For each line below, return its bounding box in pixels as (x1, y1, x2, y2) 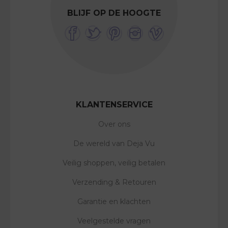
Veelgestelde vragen (77, 216, 151, 226)
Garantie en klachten (77, 197, 151, 207)
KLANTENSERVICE (75, 100, 153, 110)
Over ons (98, 120, 130, 129)
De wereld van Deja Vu (73, 139, 155, 149)
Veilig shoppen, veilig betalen (63, 158, 165, 168)
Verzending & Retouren (72, 178, 156, 187)
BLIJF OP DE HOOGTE (67, 8, 161, 18)
